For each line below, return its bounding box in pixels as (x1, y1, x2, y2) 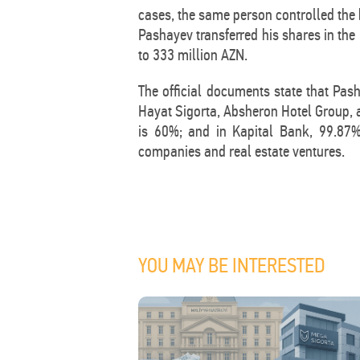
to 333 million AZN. (138, 45, 247, 64)
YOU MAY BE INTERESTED (138, 253, 325, 278)
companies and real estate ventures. (138, 141, 345, 161)
